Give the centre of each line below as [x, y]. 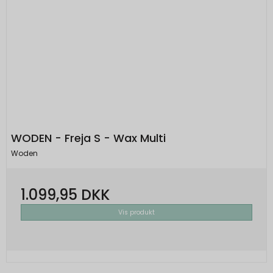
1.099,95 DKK [65, 194]
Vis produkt [136, 212]
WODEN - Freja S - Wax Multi [88, 138]
